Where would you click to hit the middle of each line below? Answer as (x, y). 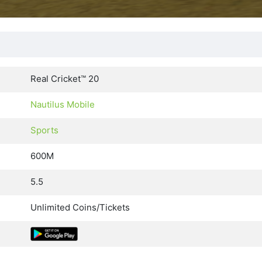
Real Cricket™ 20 (65, 79)
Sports (44, 130)
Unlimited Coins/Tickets (80, 208)
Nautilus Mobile (63, 105)
